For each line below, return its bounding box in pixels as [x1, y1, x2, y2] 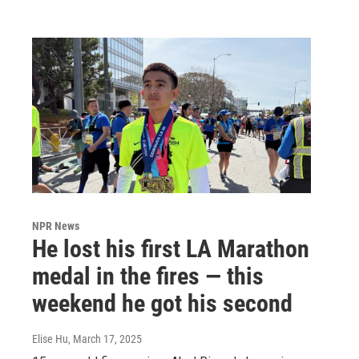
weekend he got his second [32, 288, 292, 317]
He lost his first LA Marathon [32, 234, 309, 263]
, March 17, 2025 [68, 332, 142, 345]
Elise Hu [32, 332, 68, 345]
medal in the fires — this [32, 261, 264, 290]
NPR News [32, 219, 79, 232]
